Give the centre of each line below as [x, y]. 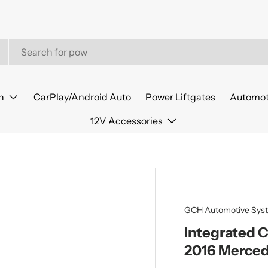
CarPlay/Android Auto [82, 97]
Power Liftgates [180, 97]
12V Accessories [127, 121]
